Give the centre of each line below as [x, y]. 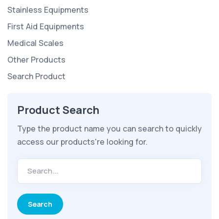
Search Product [36, 76]
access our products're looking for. [82, 142]
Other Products [36, 59]
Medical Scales [35, 43]
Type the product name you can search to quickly [109, 128]
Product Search [58, 110]
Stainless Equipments [48, 10]
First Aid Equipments [46, 26]
